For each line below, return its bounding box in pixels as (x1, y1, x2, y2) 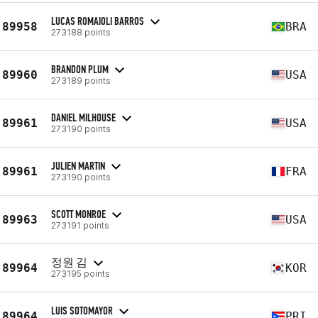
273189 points (51, 75, 111, 86)
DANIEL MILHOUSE (51, 110, 116, 124)
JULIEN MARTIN (51, 158, 105, 172)
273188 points (51, 26, 111, 38)
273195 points (51, 268, 110, 279)
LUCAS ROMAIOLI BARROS (51, 13, 144, 28)
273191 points (51, 219, 109, 231)
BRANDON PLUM (51, 62, 109, 76)
